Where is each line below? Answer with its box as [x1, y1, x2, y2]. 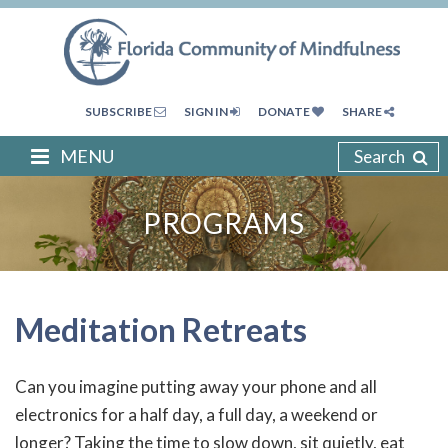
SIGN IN [183, 104, 230, 120]
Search [354, 146, 405, 168]
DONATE [257, 104, 312, 120]
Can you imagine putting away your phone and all [15, 375, 377, 397]
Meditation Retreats [15, 309, 379, 349]
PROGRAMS [143, 206, 305, 241]
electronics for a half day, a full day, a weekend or [15, 403, 378, 425]
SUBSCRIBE [84, 104, 154, 120]
